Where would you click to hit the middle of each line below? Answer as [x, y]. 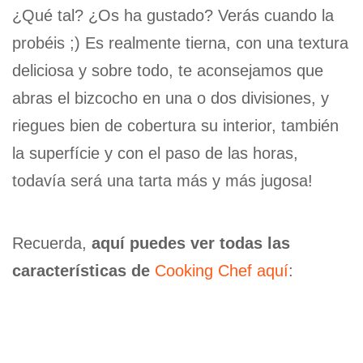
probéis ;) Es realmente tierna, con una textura [180, 43]
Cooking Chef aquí [222, 271]
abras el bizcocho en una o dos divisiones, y [171, 98]
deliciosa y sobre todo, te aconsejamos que [168, 71]
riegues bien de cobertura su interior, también [175, 126]
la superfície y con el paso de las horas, [155, 154]
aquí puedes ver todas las [191, 243]
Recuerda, [52, 243]
